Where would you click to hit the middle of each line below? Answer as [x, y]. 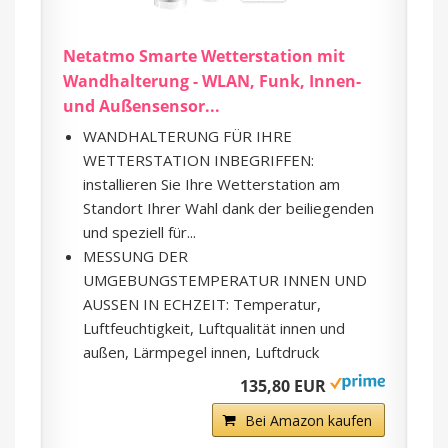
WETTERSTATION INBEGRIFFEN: [198, 159]
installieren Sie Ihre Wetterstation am [211, 183]
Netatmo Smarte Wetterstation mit [204, 55]
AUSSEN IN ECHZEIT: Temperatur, [202, 303]
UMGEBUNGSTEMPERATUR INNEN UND [225, 279]
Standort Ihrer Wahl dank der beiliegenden [228, 207]
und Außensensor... [141, 105]
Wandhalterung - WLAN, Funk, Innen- [212, 80]
